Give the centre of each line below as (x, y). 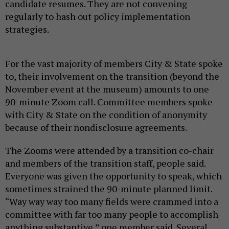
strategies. (27, 29)
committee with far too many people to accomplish (112, 214)
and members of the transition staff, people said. (105, 163)
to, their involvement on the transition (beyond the (112, 76)
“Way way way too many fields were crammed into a (112, 201)
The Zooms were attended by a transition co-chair (109, 150)
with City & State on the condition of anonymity (106, 114)
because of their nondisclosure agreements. (96, 127)
